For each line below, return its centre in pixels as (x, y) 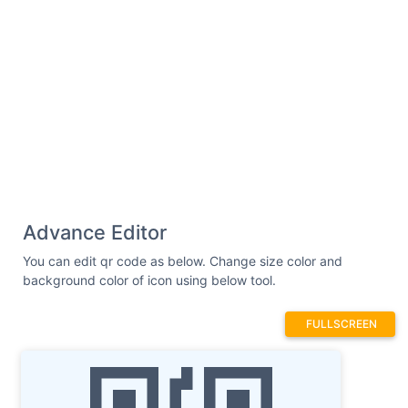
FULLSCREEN (342, 324)
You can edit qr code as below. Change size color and (183, 261)
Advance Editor (95, 232)
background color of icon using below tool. (149, 280)
